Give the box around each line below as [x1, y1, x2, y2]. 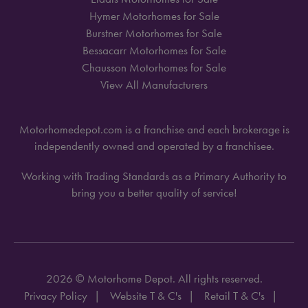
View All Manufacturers [100, 77, 208, 93]
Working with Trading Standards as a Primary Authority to [21, 168, 287, 184]
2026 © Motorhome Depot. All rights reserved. [45, 271, 263, 287]
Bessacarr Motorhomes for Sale [82, 43, 226, 58]
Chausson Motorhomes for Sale [82, 60, 226, 76]
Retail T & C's [203, 288, 265, 304]
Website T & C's [109, 288, 181, 304]
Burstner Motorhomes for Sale [86, 25, 222, 41]
